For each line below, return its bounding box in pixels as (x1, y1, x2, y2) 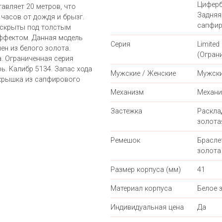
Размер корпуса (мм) (111, 166, 181, 174)
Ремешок (111, 136, 140, 145)
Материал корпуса (111, 184, 172, 193)
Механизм (111, 88, 144, 97)
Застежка (111, 107, 142, 116)
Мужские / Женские (111, 69, 176, 78)
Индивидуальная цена (111, 203, 184, 212)
